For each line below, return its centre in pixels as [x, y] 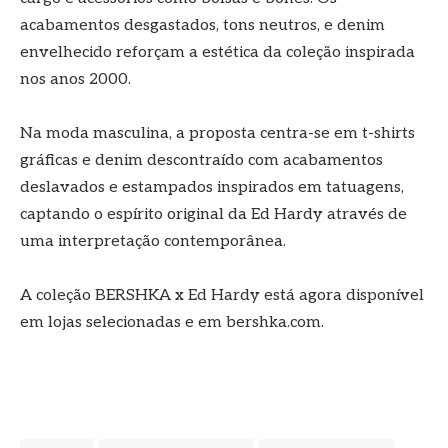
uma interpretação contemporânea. [153, 242]
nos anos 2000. [75, 80]
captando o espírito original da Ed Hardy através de [213, 215]
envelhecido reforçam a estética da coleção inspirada [217, 53]
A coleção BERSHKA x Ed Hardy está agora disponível [222, 296]
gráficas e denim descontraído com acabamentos [201, 161]
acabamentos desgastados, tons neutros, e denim [202, 26]
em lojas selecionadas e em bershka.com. [172, 323]
